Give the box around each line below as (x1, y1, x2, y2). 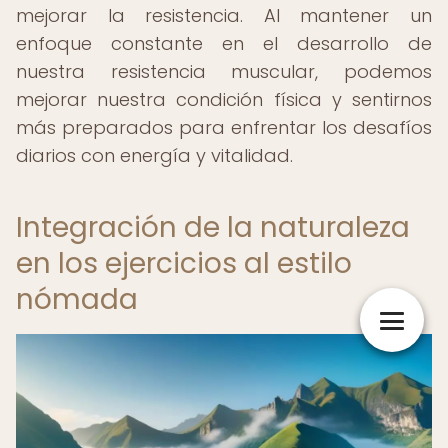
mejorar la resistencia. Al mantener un (16, 3, 432, 28)
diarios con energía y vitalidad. (16, 143, 293, 168)
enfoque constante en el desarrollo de (16, 31, 432, 56)
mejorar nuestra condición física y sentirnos (16, 87, 432, 112)
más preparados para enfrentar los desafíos (16, 115, 432, 140)
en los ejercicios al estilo (16, 244, 352, 283)
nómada (16, 280, 138, 319)
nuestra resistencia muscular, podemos (16, 59, 432, 84)
